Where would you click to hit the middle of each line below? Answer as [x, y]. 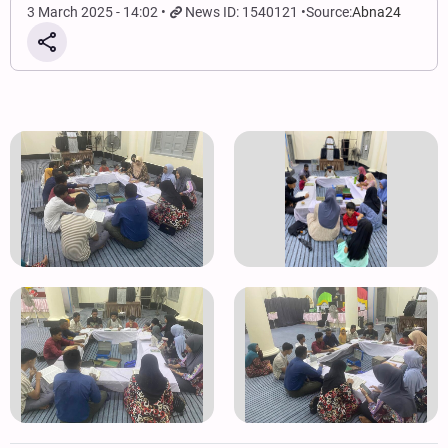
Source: [329, 12]
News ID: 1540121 [242, 12]
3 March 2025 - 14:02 [92, 12]
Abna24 [377, 12]
